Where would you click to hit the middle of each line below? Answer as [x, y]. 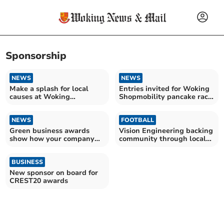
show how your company [52, 138]
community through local [162, 138]
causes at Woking [40, 96]
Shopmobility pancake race [165, 96]
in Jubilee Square [148, 104]
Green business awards [50, 130]
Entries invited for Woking [164, 88]
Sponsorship [36, 56]
